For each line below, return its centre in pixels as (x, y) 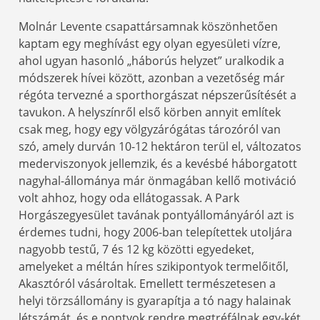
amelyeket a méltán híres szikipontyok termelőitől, (154, 266)
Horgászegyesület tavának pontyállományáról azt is (156, 215)
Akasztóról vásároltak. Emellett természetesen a (147, 283)
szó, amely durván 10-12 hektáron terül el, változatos (160, 146)
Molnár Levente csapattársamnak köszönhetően (148, 26)
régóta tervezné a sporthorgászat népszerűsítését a (157, 95)
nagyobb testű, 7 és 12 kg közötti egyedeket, (136, 249)
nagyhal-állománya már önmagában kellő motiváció (157, 180)
